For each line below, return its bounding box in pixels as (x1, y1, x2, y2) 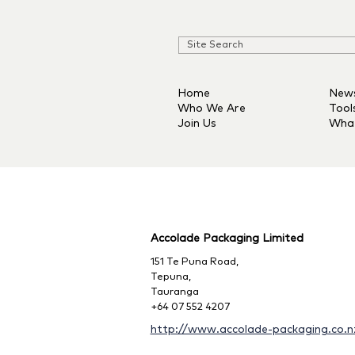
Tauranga (150, 287, 199, 297)
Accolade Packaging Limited (150, 233, 303, 244)
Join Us (177, 118, 216, 129)
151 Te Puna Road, (150, 257, 239, 267)
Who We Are (177, 103, 246, 114)
